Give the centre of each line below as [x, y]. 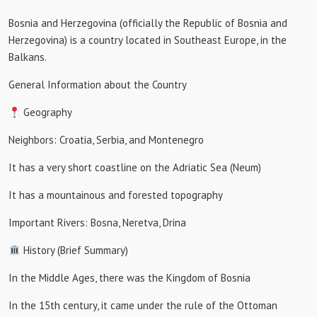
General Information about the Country [98, 85]
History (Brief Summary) [75, 250]
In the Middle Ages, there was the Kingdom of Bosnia [129, 278]
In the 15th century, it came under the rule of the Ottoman [143, 305]
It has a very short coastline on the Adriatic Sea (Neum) [135, 167]
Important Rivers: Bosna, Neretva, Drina [97, 223]
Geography [47, 112]
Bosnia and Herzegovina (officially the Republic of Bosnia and [148, 23]
